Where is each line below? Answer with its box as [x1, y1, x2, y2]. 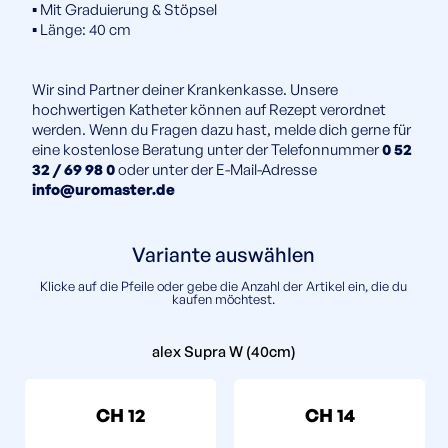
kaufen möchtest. [172, 291, 276, 307]
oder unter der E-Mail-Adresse [118, 160, 318, 179]
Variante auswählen [132, 242, 316, 267]
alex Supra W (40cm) [151, 342, 296, 361]
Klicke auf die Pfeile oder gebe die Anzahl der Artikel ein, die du [40, 278, 408, 294]
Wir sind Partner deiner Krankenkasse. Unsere [32, 80, 339, 99]
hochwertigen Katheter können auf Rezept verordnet [32, 100, 387, 119]
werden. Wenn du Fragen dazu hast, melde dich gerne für [32, 120, 412, 139]
